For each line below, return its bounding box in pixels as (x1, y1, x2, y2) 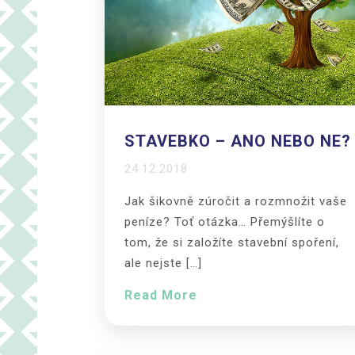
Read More (124, 287, 197, 303)
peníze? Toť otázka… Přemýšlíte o (124, 214, 325, 229)
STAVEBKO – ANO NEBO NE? (124, 131, 351, 151)
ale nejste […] (124, 255, 202, 270)
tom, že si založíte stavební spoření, (124, 235, 339, 250)
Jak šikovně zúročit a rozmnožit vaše (124, 193, 347, 208)
